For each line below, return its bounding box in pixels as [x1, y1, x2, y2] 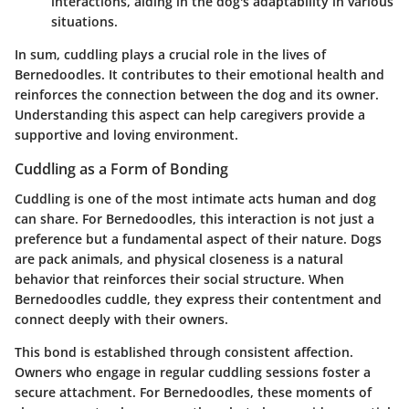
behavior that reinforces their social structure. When [15, 269, 344, 288]
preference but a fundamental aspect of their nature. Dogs [15, 229, 382, 247]
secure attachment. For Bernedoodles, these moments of [15, 383, 372, 401]
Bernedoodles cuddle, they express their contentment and [15, 289, 382, 308]
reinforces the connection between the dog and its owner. [15, 86, 379, 104]
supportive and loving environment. [15, 126, 238, 144]
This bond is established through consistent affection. [15, 342, 353, 361]
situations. [51, 13, 118, 31]
